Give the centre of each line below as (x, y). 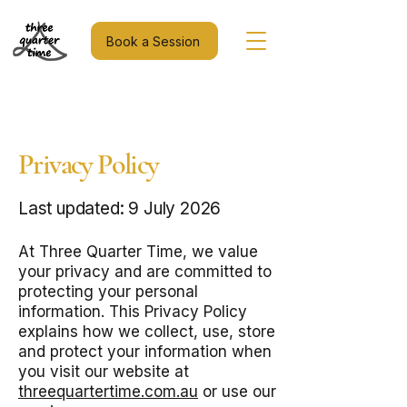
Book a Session (153, 41)
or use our (237, 392)
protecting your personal (108, 292)
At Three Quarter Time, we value (138, 252)
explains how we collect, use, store (147, 332)
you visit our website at (104, 372)
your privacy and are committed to (145, 272)
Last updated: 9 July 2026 (120, 208)
